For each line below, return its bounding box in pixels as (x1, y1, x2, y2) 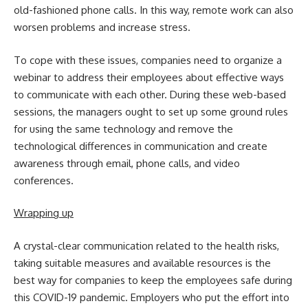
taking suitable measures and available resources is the (14, 256, 271, 269)
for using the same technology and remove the (14, 122, 233, 135)
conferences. (14, 173, 74, 187)
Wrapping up (14, 206, 74, 220)
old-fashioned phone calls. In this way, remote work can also (14, 3, 294, 17)
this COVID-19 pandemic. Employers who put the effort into (14, 290, 289, 304)
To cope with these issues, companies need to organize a (14, 53, 282, 67)
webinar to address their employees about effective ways (14, 70, 284, 84)
